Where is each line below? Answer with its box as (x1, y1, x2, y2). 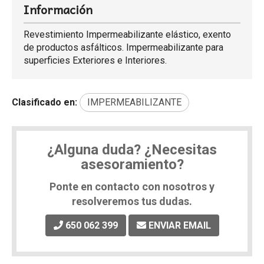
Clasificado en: (12, 97, 77, 108)
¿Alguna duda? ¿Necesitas (47, 141, 217, 158)
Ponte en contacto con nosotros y (49, 180, 214, 193)
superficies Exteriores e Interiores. (24, 55, 167, 66)
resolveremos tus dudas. (72, 195, 192, 207)
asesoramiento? (80, 156, 184, 173)
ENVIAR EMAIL (148, 220, 211, 231)
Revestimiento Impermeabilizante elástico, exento (24, 29, 231, 40)
